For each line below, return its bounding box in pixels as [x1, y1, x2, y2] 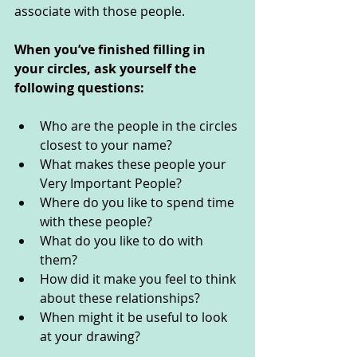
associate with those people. [14, 2, 191, 21]
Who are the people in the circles [40, 117, 241, 135]
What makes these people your [40, 155, 229, 174]
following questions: [14, 79, 147, 97]
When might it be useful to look [40, 308, 230, 327]
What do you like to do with [40, 232, 206, 250]
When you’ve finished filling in [14, 41, 209, 59]
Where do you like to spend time [40, 194, 237, 212]
